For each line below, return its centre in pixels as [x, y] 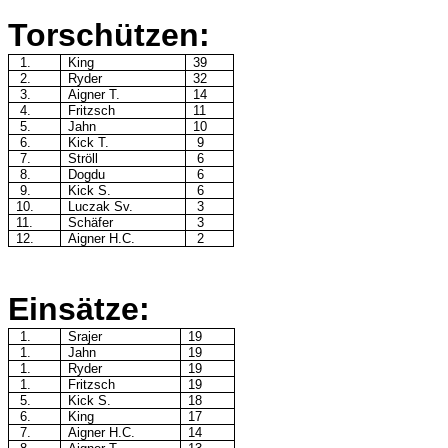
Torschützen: [109, 35]
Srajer [85, 337]
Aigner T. [94, 95]
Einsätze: [79, 309]
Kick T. [89, 143]
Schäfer [91, 223]
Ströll [83, 159]
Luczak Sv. [101, 207]
